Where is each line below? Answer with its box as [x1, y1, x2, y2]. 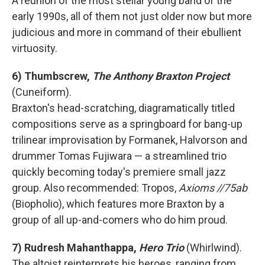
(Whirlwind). [184, 241, 242, 254]
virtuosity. [12, 42, 57, 54]
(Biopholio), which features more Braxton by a [12, 198, 224, 210]
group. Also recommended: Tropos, [12, 182, 179, 194]
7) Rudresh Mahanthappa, [12, 241, 139, 254]
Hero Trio [139, 241, 184, 254]
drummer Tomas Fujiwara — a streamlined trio [12, 150, 227, 162]
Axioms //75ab [179, 182, 247, 194]
